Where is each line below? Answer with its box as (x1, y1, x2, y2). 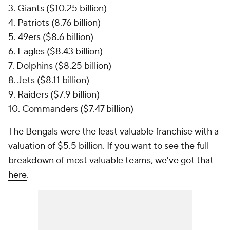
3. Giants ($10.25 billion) (8, 3, 109, 15)
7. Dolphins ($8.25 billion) (8, 60, 111, 72)
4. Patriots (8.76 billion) (8, 17, 101, 29)
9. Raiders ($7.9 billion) (8, 89, 100, 101)
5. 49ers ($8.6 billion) (8, 31, 95, 44)
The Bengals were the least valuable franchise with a (8, 126, 219, 138)
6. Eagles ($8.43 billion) (8, 46, 103, 58)
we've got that (155, 155, 214, 167)
